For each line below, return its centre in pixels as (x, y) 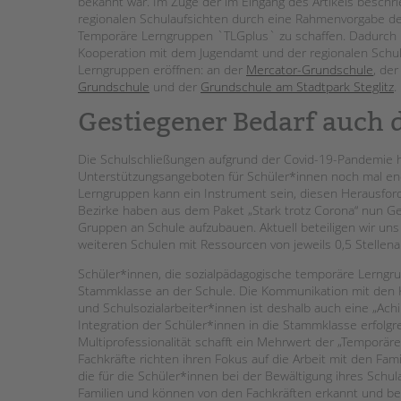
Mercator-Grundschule (310, 69)
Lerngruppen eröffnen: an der (162, 69)
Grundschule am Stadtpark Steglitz (297, 86)
